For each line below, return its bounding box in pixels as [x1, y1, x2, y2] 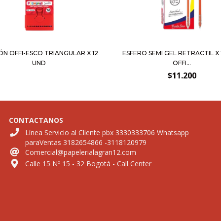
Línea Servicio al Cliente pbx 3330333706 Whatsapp [25, 127, 189, 137]
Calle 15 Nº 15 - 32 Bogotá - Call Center [25, 159, 152, 169]
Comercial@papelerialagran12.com [25, 147, 137, 157]
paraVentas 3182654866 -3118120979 [25, 137, 147, 147]
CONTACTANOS [8, 115, 63, 125]
